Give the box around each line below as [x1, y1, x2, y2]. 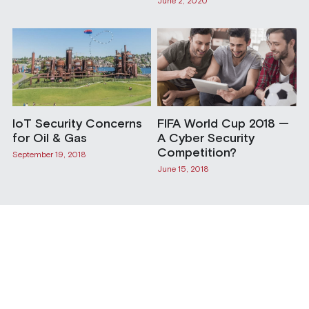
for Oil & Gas [12, 132, 87, 145]
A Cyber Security [157, 132, 255, 145]
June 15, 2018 [157, 165, 209, 174]
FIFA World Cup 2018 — [157, 117, 289, 130]
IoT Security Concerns [12, 117, 142, 130]
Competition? [157, 146, 237, 159]
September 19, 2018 [12, 150, 86, 159]
